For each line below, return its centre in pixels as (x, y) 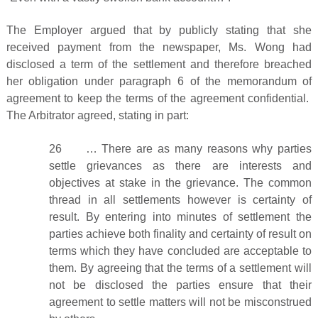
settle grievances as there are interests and (180, 165)
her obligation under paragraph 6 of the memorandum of (159, 82)
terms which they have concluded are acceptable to (180, 251)
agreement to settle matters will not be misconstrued (180, 302)
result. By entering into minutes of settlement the (180, 216)
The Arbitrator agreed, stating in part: (97, 116)
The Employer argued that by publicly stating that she (159, 31)
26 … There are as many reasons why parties (180, 148)
